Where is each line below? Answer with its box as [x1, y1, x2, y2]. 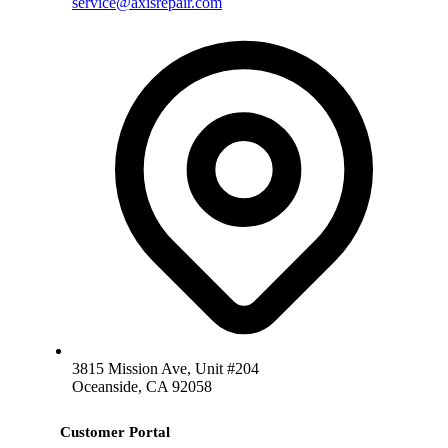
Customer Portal [60, 423, 170, 440]
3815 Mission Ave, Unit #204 [72, 359, 259, 377]
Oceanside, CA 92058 [72, 377, 212, 395]
